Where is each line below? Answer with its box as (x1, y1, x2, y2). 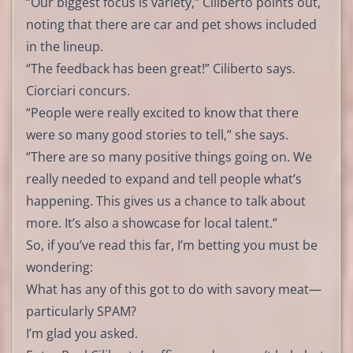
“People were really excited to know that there (26, 103, 299, 121)
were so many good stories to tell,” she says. (26, 125, 288, 143)
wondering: (26, 258, 93, 276)
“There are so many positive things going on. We (26, 147, 312, 165)
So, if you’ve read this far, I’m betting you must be (26, 236, 318, 254)
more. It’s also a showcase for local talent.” (26, 214, 277, 232)
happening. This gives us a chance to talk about (26, 191, 306, 210)
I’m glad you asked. (26, 324, 138, 342)
